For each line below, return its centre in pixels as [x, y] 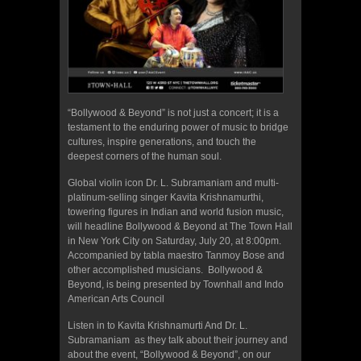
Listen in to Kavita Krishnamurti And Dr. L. [158, 325]
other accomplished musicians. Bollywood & [165, 270]
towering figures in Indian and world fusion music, [176, 212]
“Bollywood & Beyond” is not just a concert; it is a [173, 112]
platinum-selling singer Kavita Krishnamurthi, [166, 197]
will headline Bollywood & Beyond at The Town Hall [180, 226]
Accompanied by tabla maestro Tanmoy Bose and [176, 255]
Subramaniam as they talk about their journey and [178, 340]
